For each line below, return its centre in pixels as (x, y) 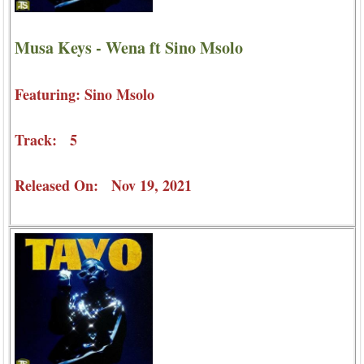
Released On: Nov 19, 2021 (103, 185)
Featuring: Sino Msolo (84, 94)
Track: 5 (46, 139)
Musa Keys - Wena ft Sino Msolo (129, 47)
